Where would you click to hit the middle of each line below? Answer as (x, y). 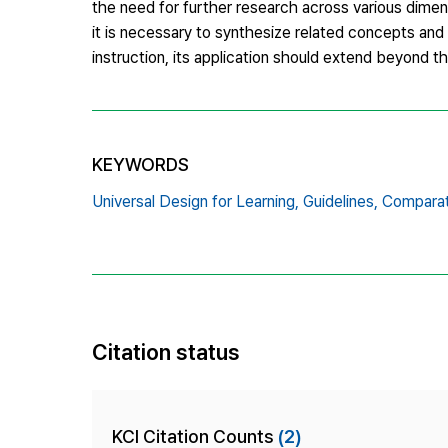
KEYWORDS (140, 164)
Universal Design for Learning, (195, 201)
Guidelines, (340, 201)
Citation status (166, 351)
